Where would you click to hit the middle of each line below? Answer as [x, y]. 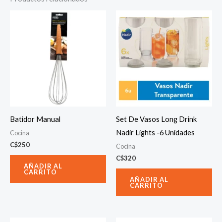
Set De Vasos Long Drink [156, 119]
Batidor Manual [35, 119]
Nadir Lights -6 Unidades [155, 133]
